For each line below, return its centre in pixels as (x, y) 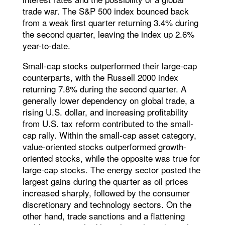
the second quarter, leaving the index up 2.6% (108, 34)
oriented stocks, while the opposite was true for (111, 158)
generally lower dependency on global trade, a (108, 100)
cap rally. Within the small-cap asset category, (109, 135)
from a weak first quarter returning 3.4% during (110, 23)
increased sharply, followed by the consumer (106, 193)
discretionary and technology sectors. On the (107, 204)
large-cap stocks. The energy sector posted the (111, 170)
